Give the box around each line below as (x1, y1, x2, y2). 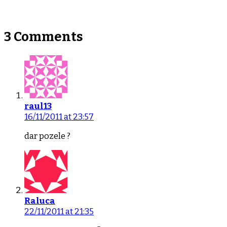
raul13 (24, 100, 52, 111)
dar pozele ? (24, 130, 70, 141)
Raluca (24, 195, 55, 206)
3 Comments (4, 28, 83, 45)
